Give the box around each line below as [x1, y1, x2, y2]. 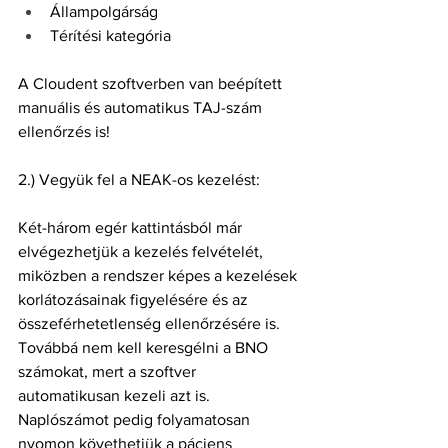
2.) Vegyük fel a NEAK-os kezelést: [18, 171, 260, 188]
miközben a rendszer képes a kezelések [18, 267, 301, 284]
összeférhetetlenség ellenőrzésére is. [18, 315, 284, 332]
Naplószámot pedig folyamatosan [18, 411, 254, 428]
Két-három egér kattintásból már [18, 219, 246, 236]
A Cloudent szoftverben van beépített [18, 75, 286, 92]
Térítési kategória [50, 27, 171, 44]
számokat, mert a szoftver [18, 363, 200, 380]
